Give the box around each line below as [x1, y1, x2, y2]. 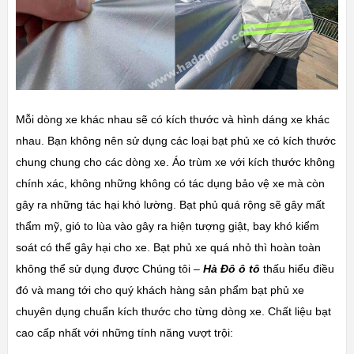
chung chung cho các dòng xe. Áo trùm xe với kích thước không [15, 156, 335, 169]
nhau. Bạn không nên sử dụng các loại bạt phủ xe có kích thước [15, 134, 336, 148]
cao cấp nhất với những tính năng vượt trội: [15, 326, 233, 340]
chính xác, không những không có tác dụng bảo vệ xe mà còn [15, 177, 325, 190]
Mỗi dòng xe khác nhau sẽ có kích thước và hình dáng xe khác [15, 113, 330, 126]
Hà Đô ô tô [202, 262, 260, 276]
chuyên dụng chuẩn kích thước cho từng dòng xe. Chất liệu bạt [15, 305, 331, 318]
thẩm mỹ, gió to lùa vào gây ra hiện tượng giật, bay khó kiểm [15, 220, 319, 233]
